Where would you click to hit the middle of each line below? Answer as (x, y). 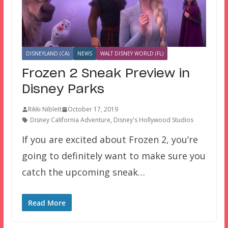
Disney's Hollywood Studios (153, 120)
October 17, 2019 (93, 109)
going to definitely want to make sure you (113, 156)
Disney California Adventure (70, 120)
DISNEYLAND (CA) (47, 54)
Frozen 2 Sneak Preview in (106, 74)
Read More (47, 203)
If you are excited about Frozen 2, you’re (110, 140)
